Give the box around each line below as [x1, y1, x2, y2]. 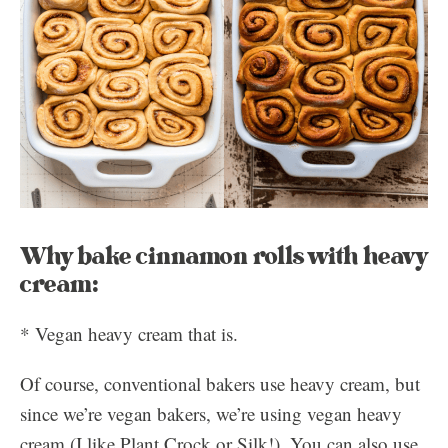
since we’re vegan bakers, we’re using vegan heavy [20, 401, 402, 426]
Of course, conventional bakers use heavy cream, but [20, 371, 420, 396]
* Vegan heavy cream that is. [20, 321, 238, 346]
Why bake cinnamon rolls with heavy [20, 239, 427, 274]
